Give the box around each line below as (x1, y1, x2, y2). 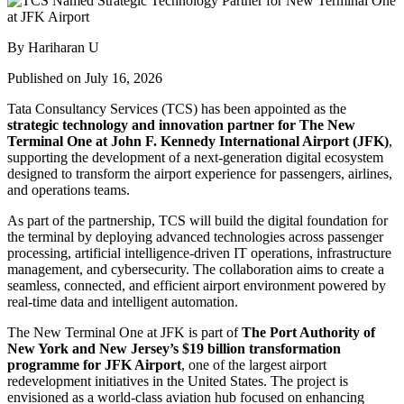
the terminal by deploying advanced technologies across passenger (7, 228, 383, 244)
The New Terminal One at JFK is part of (7, 324, 242, 340)
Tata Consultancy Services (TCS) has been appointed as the (7, 100, 346, 116)
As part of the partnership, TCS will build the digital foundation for (7, 212, 388, 228)
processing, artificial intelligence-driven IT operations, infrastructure (7, 244, 391, 261)
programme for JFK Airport (7, 356, 181, 372)
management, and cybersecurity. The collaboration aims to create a (7, 261, 384, 277)
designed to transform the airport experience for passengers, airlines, (7, 165, 392, 181)
